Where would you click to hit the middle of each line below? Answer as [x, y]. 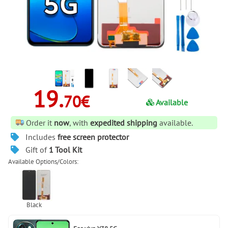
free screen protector [93, 137]
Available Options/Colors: [43, 162]
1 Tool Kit [65, 150]
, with [80, 122]
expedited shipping [124, 122]
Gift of [37, 150]
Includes [41, 137]
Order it [40, 122]
